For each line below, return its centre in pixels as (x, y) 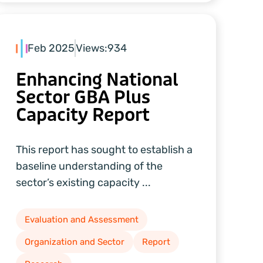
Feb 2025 (51, 48)
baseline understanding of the (89, 166)
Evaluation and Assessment (81, 220)
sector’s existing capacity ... (83, 183)
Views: (91, 48)
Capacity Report (82, 115)
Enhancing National (97, 80)
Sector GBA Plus (83, 97)
